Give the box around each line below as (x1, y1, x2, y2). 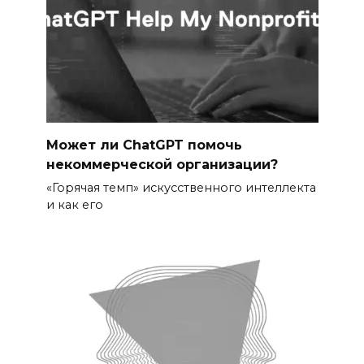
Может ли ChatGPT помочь (45, 136, 242, 153)
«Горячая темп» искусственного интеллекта (45, 180, 316, 196)
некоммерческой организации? (45, 156, 278, 172)
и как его (45, 197, 103, 213)
